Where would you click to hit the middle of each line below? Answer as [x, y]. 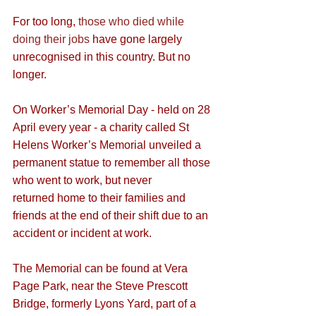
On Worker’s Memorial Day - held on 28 [113, 110]
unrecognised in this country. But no [103, 57]
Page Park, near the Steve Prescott [102, 286]
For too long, [45, 22]
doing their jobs [51, 39]
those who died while [133, 22]
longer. [30, 75]
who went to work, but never [84, 181]
